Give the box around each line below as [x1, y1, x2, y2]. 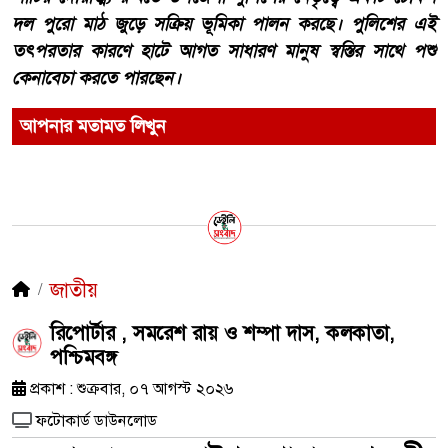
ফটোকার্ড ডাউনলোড [36, 410, 157, 432]
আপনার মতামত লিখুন [20, 114, 166, 139]
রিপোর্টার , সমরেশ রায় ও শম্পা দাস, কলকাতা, [50, 320, 395, 347]
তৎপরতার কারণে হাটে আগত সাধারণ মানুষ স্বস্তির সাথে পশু [12, 39, 436, 64]
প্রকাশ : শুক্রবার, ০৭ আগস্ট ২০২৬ [26, 378, 233, 400]
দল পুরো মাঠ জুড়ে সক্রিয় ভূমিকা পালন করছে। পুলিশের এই [12, 12, 436, 37]
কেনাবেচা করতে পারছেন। [12, 66, 181, 91]
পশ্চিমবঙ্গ [50, 344, 117, 371]
